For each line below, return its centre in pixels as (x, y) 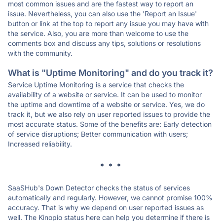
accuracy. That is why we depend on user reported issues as (106, 207)
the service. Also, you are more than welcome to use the (98, 33)
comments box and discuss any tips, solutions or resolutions (104, 43)
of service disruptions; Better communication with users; (98, 134)
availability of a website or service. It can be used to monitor (105, 94)
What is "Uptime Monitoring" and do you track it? (110, 73)
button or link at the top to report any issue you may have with (108, 23)
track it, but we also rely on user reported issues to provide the (109, 114)
